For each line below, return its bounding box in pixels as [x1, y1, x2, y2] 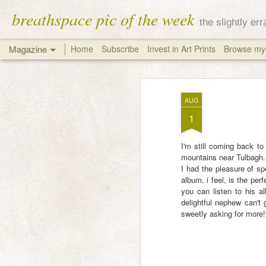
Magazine [9, 43, 47, 55]
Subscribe [102, 43, 139, 55]
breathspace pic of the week [12, 8, 194, 30]
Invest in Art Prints [147, 43, 218, 55]
